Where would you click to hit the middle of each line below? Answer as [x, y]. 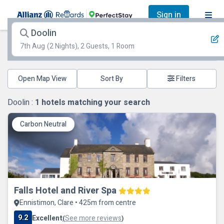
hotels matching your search [95, 102]
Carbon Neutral [43, 124]
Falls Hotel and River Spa [65, 191]
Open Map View [42, 79]
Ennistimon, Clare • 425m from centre [78, 203]
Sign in [169, 15]
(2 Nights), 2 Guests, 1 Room [91, 46]
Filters [185, 79]
